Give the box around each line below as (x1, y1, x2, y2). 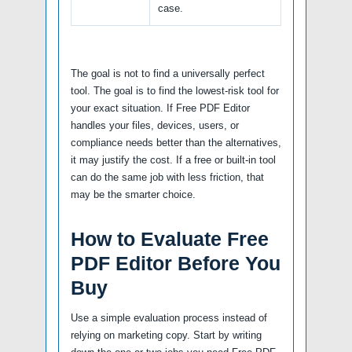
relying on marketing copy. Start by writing (71, 328, 262, 341)
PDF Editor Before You (71, 251, 280, 274)
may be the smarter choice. (71, 188, 196, 200)
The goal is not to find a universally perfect (71, 67, 265, 79)
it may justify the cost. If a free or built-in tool (71, 153, 276, 166)
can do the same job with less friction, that (71, 170, 264, 183)
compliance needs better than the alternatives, (71, 136, 281, 148)
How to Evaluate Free (71, 227, 269, 250)
